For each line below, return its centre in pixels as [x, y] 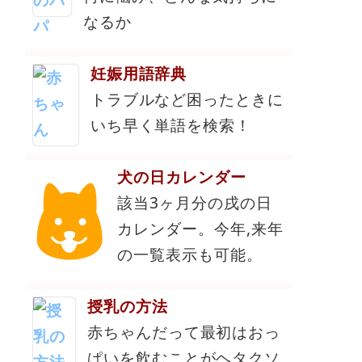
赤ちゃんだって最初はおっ [184, 332]
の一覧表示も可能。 [190, 254]
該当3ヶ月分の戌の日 [195, 202]
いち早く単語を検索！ [171, 124]
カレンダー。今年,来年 [201, 228]
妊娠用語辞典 [139, 73]
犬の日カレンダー [182, 176]
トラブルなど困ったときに [187, 99]
